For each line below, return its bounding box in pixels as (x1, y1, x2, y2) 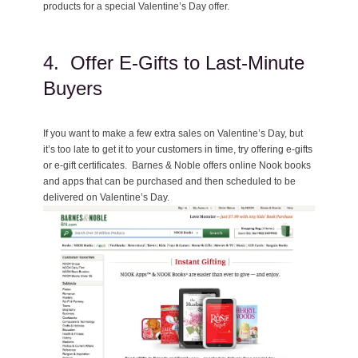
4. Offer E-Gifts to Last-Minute (43, 51, 304, 74)
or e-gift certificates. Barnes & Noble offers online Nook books (43, 159, 311, 171)
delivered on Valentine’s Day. (43, 191, 169, 203)
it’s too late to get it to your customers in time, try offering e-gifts (43, 143, 312, 155)
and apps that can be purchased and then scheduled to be (43, 175, 296, 187)
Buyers (43, 77, 102, 99)
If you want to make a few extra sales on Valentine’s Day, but (43, 127, 303, 139)
